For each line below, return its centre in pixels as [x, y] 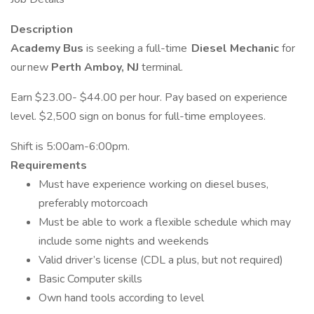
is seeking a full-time [137, 48]
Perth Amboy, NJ [96, 67]
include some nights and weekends [124, 241]
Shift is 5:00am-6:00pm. [70, 146]
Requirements [49, 165]
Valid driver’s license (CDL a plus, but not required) [161, 260]
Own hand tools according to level [121, 298]
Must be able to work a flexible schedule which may [165, 222]
